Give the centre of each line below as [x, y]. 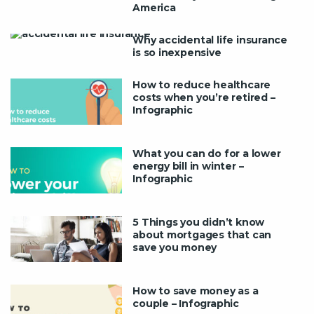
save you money [175, 248]
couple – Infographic [186, 304]
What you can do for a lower [207, 154]
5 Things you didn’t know [199, 223]
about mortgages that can [202, 235]
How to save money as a [196, 291]
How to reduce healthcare [202, 85]
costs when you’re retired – [204, 98]
